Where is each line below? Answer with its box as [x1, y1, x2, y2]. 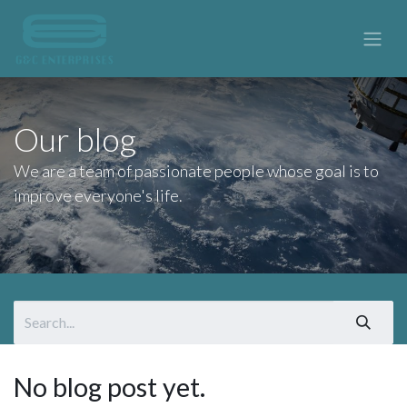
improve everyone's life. [14, 185, 183, 205]
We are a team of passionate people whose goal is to [14, 161, 379, 181]
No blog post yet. [14, 372, 205, 402]
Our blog [14, 120, 136, 159]
